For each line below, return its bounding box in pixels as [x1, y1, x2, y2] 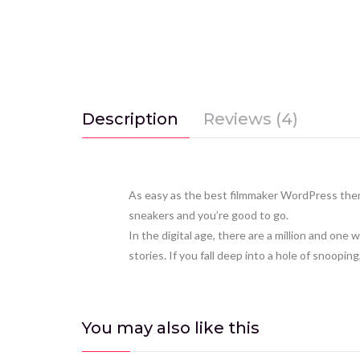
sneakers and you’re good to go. [129, 207, 288, 222]
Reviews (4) [203, 108, 298, 129]
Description [82, 108, 178, 129]
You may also [82, 317, 194, 337]
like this [194, 317, 260, 337]
